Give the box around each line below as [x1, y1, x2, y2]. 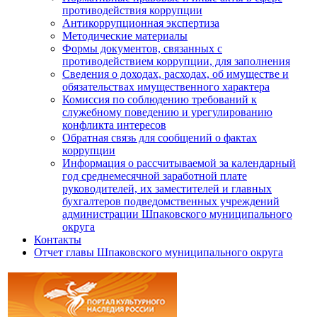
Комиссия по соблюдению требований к [62, 93, 257, 106]
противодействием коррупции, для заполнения [62, 55, 290, 68]
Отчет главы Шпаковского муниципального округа [34, 246, 283, 259]
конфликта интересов [62, 119, 166, 132]
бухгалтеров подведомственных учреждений [62, 195, 279, 208]
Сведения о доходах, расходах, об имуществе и [62, 68, 289, 81]
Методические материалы [62, 30, 188, 42]
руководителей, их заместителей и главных [62, 183, 272, 195]
